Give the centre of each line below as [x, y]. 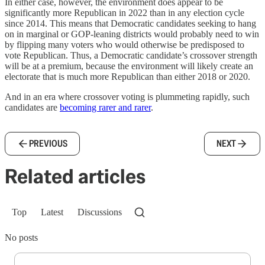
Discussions [100, 212]
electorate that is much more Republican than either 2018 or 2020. [127, 77]
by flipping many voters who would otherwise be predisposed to [125, 45]
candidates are [32, 108]
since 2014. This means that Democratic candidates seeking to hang [130, 24]
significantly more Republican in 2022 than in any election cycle [125, 13]
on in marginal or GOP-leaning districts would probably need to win [132, 34]
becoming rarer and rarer [105, 108]
